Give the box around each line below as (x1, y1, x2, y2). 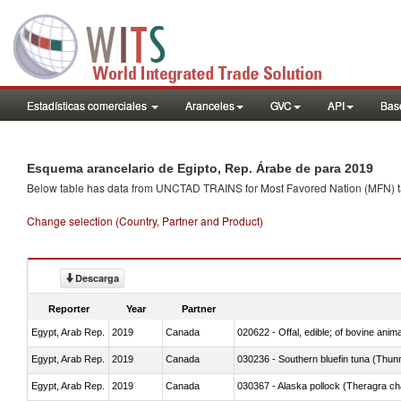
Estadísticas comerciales (27, 98, 149, 113)
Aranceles (185, 98, 235, 113)
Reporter (48, 303, 90, 314)
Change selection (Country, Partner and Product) (27, 213, 263, 228)
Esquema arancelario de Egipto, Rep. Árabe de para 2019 (27, 161, 373, 175)
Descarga (75, 271, 119, 285)
